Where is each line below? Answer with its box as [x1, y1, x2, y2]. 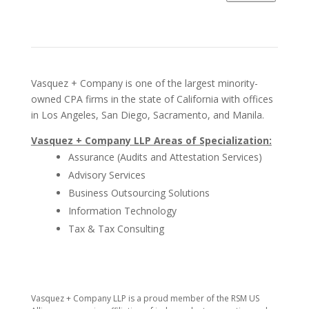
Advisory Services [68, 168, 146, 181]
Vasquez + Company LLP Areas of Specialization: [30, 134, 272, 147]
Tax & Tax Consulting [68, 222, 164, 235]
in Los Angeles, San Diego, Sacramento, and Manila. [30, 108, 264, 121]
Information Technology [68, 204, 177, 217]
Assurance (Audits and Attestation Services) [68, 150, 262, 163]
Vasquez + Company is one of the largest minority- [30, 77, 258, 90]
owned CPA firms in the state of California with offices [30, 92, 273, 106]
